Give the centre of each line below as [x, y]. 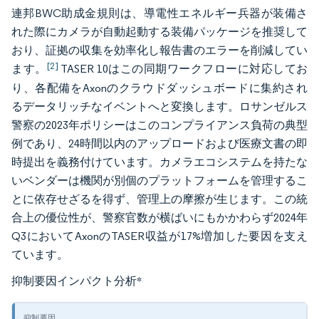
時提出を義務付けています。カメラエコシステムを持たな [159, 162]
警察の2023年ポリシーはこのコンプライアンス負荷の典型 [159, 125]
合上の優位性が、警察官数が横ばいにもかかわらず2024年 [159, 218]
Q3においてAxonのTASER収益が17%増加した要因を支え [159, 236]
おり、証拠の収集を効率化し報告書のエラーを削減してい [159, 50]
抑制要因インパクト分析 [74, 281]
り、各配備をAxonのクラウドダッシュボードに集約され [159, 88]
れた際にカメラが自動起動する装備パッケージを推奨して [159, 32]
